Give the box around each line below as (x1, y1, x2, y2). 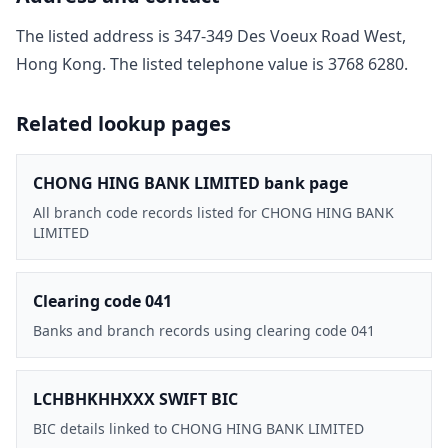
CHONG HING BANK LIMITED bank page (33, 171, 348, 194)
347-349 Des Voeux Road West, (174, 24, 406, 47)
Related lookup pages (16, 109, 231, 137)
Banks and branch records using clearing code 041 (33, 320, 375, 340)
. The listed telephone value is (102, 52, 328, 75)
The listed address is (16, 24, 174, 47)
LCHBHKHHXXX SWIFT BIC (33, 387, 238, 410)
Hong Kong (16, 52, 102, 75)
